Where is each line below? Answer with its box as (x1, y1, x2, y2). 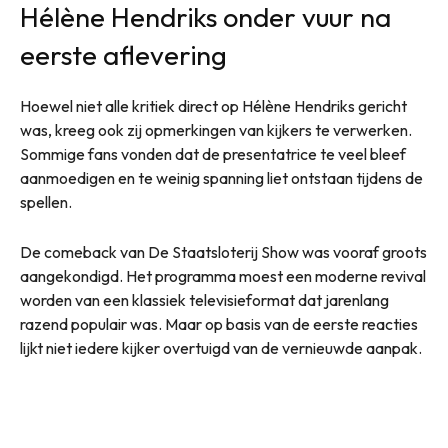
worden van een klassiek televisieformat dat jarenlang (20, 290, 389, 311)
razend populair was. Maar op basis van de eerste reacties (20, 314, 418, 335)
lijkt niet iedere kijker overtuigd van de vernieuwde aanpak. (20, 338, 422, 359)
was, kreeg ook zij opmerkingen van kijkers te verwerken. (20, 120, 412, 141)
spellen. (20, 192, 72, 213)
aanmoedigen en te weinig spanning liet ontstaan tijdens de (20, 168, 423, 189)
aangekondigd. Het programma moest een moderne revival (20, 266, 426, 287)
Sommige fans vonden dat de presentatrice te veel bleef (20, 144, 406, 165)
